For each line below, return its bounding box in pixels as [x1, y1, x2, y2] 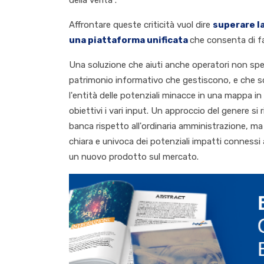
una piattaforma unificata [69, 35, 188, 46]
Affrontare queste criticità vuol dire [69, 19, 213, 31]
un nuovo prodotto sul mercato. [69, 151, 199, 163]
